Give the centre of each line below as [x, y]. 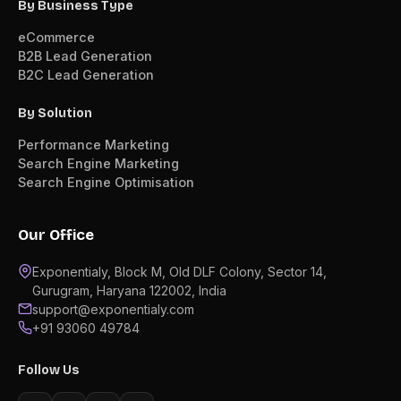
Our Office [56, 235]
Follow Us [49, 370]
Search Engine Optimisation [106, 182]
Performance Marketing [94, 144]
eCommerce [56, 37]
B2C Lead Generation [86, 74]
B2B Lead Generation [85, 55]
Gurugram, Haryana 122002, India [129, 290]
